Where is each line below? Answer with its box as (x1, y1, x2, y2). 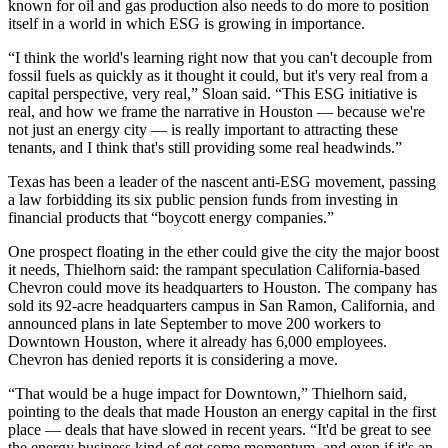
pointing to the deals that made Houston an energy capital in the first (8, 403, 436, 421)
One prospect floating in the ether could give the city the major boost (8, 243, 439, 261)
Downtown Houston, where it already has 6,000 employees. (8, 333, 387, 351)
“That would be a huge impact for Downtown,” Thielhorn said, (8, 385, 407, 403)
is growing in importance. (200, 15, 365, 33)
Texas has (8, 173, 74, 191)
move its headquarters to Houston (106, 279, 317, 297)
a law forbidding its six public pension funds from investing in (8, 191, 398, 209)
